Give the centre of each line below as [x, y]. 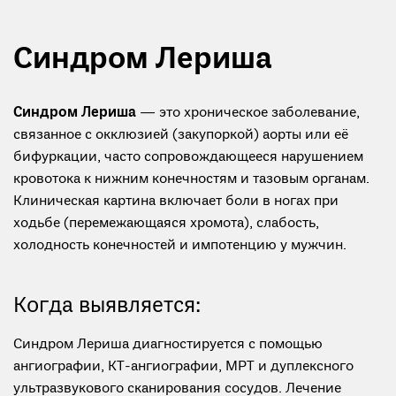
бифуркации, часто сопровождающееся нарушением [188, 158]
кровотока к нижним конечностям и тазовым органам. [191, 180]
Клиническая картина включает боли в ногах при [176, 202]
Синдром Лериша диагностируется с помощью [168, 345]
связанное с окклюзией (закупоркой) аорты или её [181, 136]
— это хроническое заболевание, [248, 114]
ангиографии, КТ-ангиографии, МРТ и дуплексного [183, 367]
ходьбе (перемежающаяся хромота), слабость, [166, 224]
